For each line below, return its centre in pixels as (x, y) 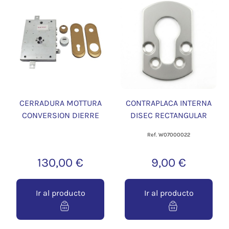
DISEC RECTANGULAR (169, 115)
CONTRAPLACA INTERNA (169, 103)
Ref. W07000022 (169, 135)
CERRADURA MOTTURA (60, 103)
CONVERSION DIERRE (60, 115)
